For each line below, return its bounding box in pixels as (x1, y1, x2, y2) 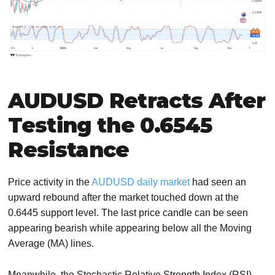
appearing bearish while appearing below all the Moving (8, 223, 252, 234)
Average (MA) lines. (8, 238, 95, 249)
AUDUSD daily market (91, 177, 190, 188)
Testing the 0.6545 (8, 112, 212, 139)
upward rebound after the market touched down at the (8, 192, 239, 203)
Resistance (8, 137, 130, 163)
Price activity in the (8, 177, 92, 188)
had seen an (190, 177, 247, 188)
